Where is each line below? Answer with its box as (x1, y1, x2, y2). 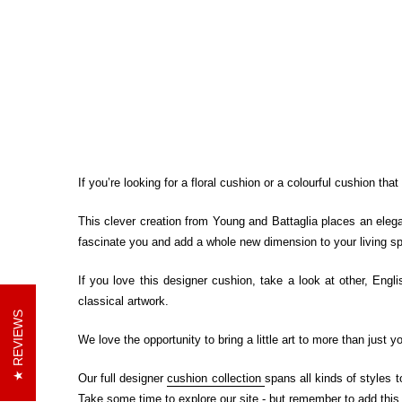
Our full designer (78, 371, 168, 386)
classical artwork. (78, 294, 169, 309)
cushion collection (167, 371, 265, 386)
